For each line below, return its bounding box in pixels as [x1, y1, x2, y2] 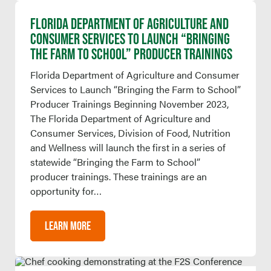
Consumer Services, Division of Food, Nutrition [30, 125, 230, 140]
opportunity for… [30, 183, 102, 198]
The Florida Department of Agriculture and [30, 111, 211, 125]
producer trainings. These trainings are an [30, 169, 207, 183]
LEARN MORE [45, 218, 91, 232]
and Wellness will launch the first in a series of [30, 140, 226, 154]
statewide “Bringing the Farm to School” [30, 154, 200, 169]
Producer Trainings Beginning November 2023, [30, 96, 229, 111]
